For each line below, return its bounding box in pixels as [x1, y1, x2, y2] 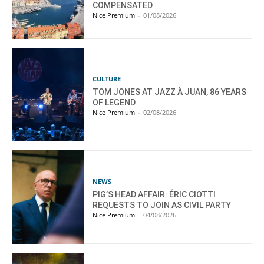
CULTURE [93, 74, 121, 83]
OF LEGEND [93, 97, 136, 107]
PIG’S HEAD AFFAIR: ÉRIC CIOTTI [93, 189, 216, 199]
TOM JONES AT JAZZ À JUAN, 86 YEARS [93, 87, 247, 97]
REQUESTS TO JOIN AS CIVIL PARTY [93, 200, 232, 210]
